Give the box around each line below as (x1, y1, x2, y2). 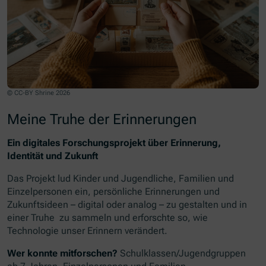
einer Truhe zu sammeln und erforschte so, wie (7, 212, 208, 224)
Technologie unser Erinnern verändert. (7, 225, 168, 237)
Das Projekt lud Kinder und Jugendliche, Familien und (7, 173, 235, 185)
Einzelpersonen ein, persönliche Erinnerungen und (7, 186, 220, 198)
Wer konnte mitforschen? (7, 248, 118, 259)
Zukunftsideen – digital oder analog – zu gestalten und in (7, 199, 248, 211)
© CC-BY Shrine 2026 (7, 88, 71, 97)
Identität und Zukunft (7, 150, 99, 162)
